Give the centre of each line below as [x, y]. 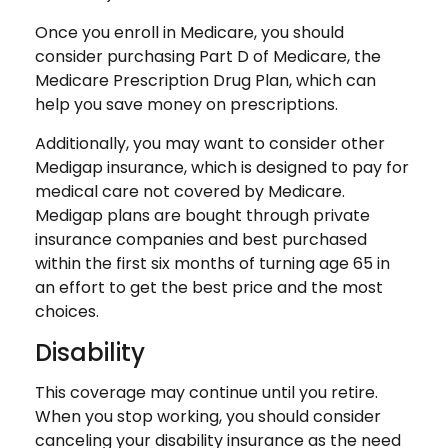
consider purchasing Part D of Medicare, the [208, 56]
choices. [67, 311]
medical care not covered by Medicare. [190, 191]
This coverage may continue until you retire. [206, 392]
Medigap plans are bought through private [202, 215]
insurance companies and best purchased [201, 239]
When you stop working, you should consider [208, 416]
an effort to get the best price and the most [209, 287]
